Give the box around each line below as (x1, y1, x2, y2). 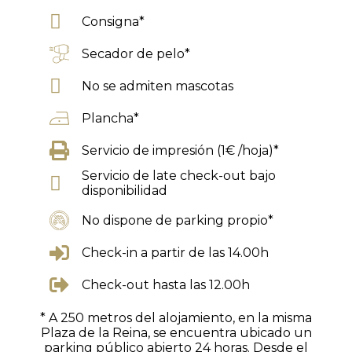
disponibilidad (82, 183, 168, 198)
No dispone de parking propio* (82, 213, 274, 228)
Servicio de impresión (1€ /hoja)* (82, 143, 280, 158)
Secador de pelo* (82, 46, 191, 61)
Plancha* (82, 111, 140, 126)
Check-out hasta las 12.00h (82, 277, 251, 292)
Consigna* (82, 14, 145, 29)
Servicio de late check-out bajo (82, 168, 277, 183)
